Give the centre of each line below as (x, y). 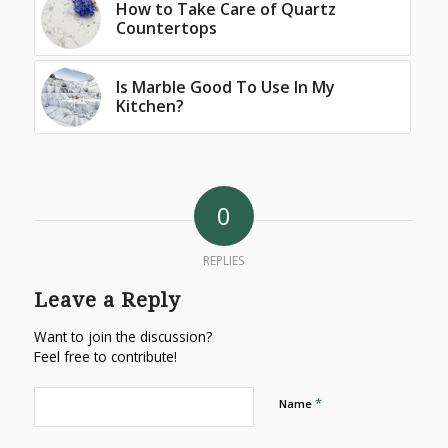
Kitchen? (149, 105)
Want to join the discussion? (122, 336)
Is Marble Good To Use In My (225, 86)
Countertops (166, 27)
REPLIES (224, 260)
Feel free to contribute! (105, 356)
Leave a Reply (106, 299)
